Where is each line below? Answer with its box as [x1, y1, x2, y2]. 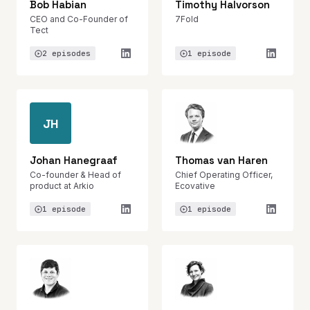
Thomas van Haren [175, 154, 268, 167]
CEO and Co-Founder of [30, 14, 128, 24]
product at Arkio [30, 181, 94, 191]
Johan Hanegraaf [30, 154, 118, 167]
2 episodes [42, 48, 91, 58]
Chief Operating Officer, [175, 170, 273, 180]
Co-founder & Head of [30, 170, 121, 180]
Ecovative [175, 181, 215, 191]
